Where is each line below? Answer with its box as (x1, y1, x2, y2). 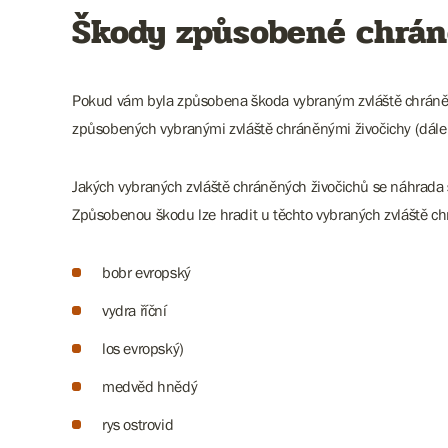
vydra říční (102, 301, 167, 319)
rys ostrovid (102, 415, 174, 433)
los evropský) (102, 339, 184, 357)
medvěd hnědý (102, 377, 198, 395)
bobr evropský (102, 263, 191, 281)
